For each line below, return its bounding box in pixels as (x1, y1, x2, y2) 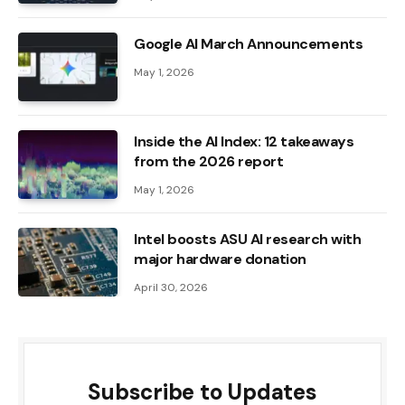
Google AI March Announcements (134, 34, 363, 54)
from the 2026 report (134, 152, 284, 172)
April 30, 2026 (134, 280, 208, 296)
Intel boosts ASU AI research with (134, 230, 362, 250)
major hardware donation (134, 250, 306, 269)
